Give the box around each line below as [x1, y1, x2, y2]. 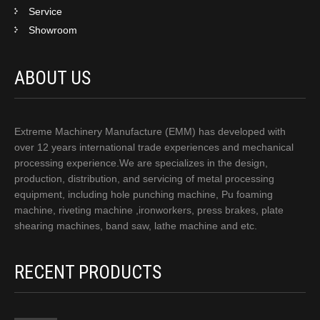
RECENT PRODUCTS [14, 261, 161, 283]
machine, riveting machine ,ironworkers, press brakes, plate [14, 204, 284, 216]
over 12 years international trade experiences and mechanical [14, 141, 294, 153]
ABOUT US [14, 66, 91, 89]
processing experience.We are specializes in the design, [14, 156, 268, 169]
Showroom [29, 24, 77, 36]
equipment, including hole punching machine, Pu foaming [14, 188, 273, 200]
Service [29, 5, 62, 17]
